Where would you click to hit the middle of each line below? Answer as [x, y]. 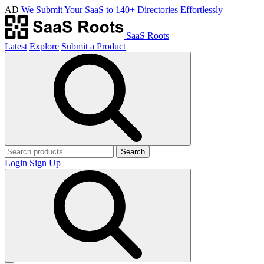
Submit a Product [93, 46]
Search [133, 152]
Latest [16, 46]
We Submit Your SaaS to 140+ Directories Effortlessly [122, 10]
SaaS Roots [148, 36]
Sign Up [45, 163]
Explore [44, 46]
